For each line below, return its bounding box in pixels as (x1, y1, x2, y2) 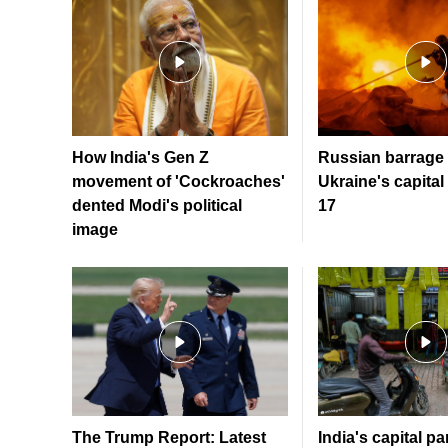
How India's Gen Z (72, 149, 209, 167)
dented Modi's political (72, 197, 242, 215)
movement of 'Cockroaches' (72, 173, 285, 191)
